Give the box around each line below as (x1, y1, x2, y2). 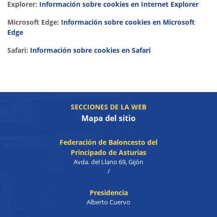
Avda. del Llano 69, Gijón (74, 157, 143, 166)
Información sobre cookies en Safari (30, 46, 151, 55)
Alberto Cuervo (87, 198, 130, 206)
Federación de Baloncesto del (60, 138, 157, 147)
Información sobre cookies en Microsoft (61, 17, 195, 27)
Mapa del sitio (81, 113, 136, 124)
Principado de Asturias (71, 148, 146, 157)
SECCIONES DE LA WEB (71, 102, 146, 111)
